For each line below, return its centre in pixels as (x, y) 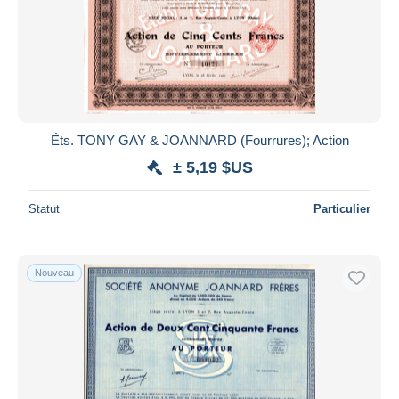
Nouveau (54, 272)
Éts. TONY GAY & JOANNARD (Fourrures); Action (199, 140)
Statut (44, 208)
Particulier (342, 208)
